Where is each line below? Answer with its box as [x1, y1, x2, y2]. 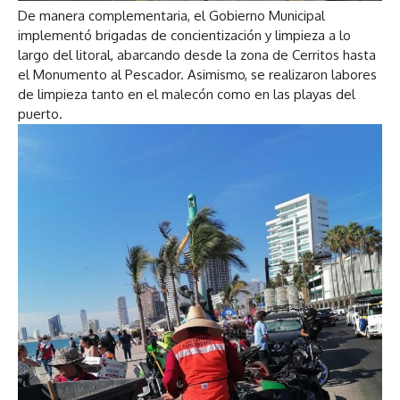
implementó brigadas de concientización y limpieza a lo [18, 26, 351, 44]
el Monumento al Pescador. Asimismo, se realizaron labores [18, 65, 377, 83]
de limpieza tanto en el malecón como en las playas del [18, 85, 355, 103]
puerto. [18, 104, 62, 122]
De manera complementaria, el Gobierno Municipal [18, 6, 325, 24]
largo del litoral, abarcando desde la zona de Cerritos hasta [18, 46, 376, 63]
